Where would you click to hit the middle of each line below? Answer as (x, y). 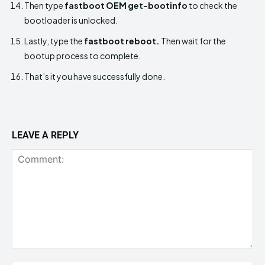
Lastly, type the (54, 41)
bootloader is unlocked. (71, 20)
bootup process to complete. (83, 56)
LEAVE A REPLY (45, 135)
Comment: (31, 254)
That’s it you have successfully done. (95, 77)
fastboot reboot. (122, 41)
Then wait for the (193, 41)
